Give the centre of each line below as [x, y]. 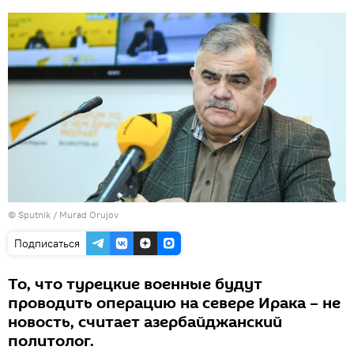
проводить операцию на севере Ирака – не [174, 304]
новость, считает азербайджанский [145, 323]
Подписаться [47, 244]
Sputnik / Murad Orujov [68, 215]
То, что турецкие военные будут [135, 285]
